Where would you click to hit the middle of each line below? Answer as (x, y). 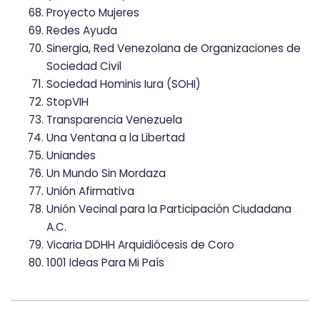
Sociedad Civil (84, 66)
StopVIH (67, 101)
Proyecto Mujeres (93, 12)
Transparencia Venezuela (114, 119)
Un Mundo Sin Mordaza (106, 173)
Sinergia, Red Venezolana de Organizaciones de (174, 48)
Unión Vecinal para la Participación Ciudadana (169, 209)
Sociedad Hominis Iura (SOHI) (124, 84)
